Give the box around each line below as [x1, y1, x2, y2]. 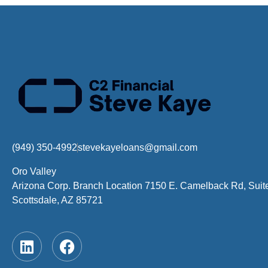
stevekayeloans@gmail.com [78, 142, 197, 153]
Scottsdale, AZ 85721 [12, 195, 103, 206]
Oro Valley [12, 166, 56, 177]
